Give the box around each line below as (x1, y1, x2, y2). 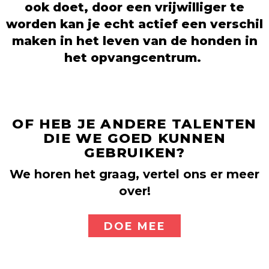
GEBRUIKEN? (83, 144, 186, 162)
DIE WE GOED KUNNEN (43, 130, 226, 147)
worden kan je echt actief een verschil (6, 16, 263, 31)
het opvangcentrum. (64, 49, 205, 65)
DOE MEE (103, 219, 166, 232)
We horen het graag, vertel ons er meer (10, 166, 259, 182)
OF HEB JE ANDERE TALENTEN (12, 115, 257, 133)
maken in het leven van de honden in (11, 32, 258, 48)
